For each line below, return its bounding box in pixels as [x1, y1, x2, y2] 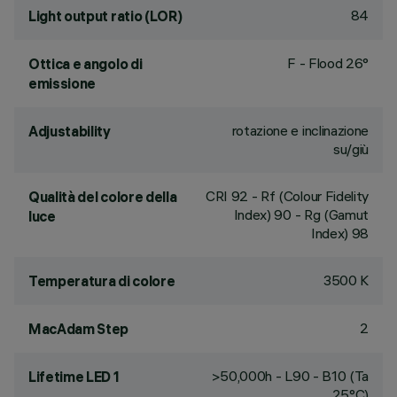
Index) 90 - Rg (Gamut [233, 206, 369, 223]
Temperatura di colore [28, 272, 175, 290]
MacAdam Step [28, 320, 129, 338]
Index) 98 [310, 224, 369, 242]
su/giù [332, 140, 369, 158]
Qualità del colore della [28, 188, 177, 206]
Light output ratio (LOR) [28, 7, 183, 25]
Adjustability [28, 122, 111, 140]
